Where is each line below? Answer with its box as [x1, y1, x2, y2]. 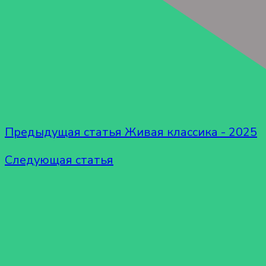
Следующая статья [5, 151, 113, 168]
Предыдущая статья [5, 123, 122, 140]
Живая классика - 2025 [125, 123, 257, 140]
